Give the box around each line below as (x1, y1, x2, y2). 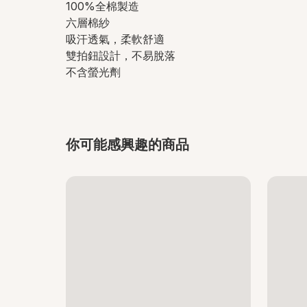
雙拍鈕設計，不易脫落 (66, 48, 175, 62)
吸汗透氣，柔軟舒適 (66, 32, 164, 46)
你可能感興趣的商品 (66, 136, 189, 153)
